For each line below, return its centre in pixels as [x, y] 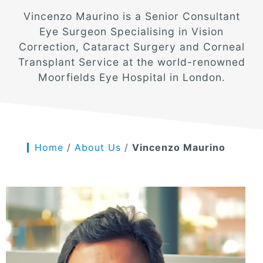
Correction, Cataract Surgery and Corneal [131, 47]
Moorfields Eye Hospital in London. [131, 77]
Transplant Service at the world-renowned [131, 62]
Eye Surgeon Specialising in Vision [131, 31]
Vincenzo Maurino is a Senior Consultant [131, 16]
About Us [98, 148]
